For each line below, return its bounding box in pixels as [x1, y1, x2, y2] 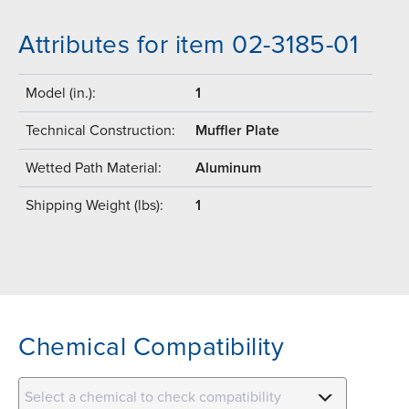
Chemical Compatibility [18, 331, 284, 363]
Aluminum [195, 159, 261, 178]
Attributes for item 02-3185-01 [18, 29, 358, 61]
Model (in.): [26, 84, 96, 103]
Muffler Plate [195, 121, 279, 141]
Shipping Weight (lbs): [26, 196, 163, 215]
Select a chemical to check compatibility [24, 388, 281, 407]
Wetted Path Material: [26, 159, 162, 178]
